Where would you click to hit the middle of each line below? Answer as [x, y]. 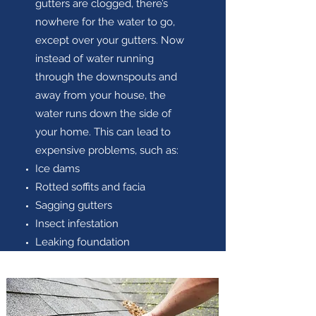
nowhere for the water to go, [105, 22]
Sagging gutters [74, 205]
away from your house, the [101, 95]
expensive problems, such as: [107, 150]
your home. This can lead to [103, 132]
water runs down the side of [103, 114]
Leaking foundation [83, 242]
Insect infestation [77, 224]
